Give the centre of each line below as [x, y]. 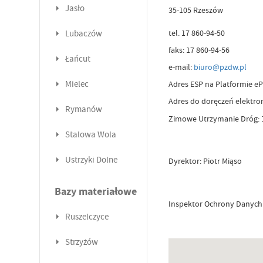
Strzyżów [81, 242]
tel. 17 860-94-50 [197, 33]
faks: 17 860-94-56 [199, 50]
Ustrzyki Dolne [91, 160]
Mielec [77, 85]
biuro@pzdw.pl [220, 67]
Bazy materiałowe [95, 192]
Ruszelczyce [87, 217]
